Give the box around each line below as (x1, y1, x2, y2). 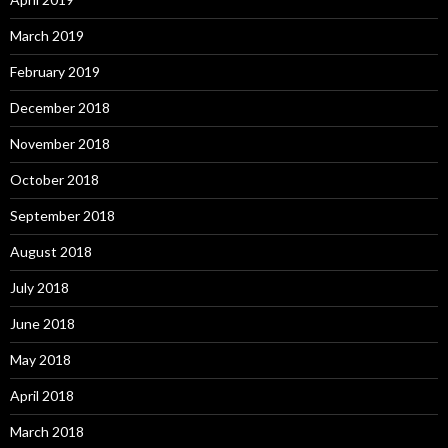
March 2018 (10, 423, 84, 441)
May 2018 (10, 351, 71, 369)
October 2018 (10, 171, 99, 189)
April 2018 (10, 387, 74, 405)
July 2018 (10, 279, 69, 297)
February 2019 (10, 63, 100, 81)
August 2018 (10, 243, 92, 261)
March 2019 (10, 27, 84, 45)
